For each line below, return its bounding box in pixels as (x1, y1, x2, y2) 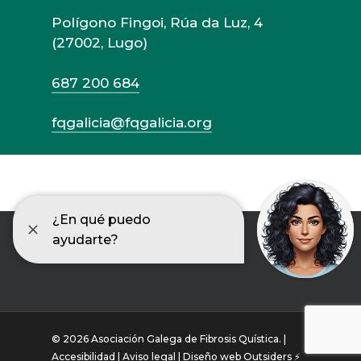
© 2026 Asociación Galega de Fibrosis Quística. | (52, 333, 286, 345)
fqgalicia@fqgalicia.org (52, 114, 212, 131)
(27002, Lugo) (52, 35, 147, 52)
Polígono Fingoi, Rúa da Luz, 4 (52, 15, 263, 31)
